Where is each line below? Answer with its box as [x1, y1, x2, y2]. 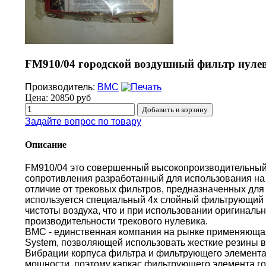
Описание [25, 140, 66, 150]
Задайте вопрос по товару [25, 116, 141, 126]
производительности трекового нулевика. [25, 216, 208, 227]
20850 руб [50, 92, 91, 103]
